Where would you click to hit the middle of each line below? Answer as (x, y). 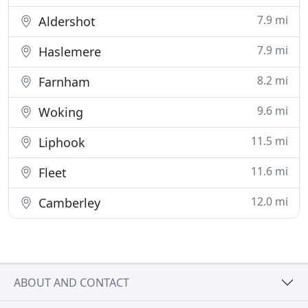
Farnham (63, 82)
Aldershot (65, 21)
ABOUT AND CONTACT (71, 282)
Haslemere (68, 52)
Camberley (68, 203)
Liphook (60, 142)
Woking (59, 112)
